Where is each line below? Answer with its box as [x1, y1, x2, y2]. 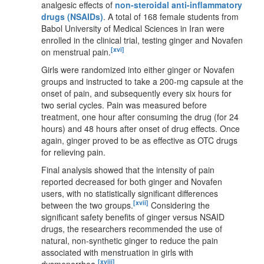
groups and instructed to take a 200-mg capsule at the [41, 75, 243, 87]
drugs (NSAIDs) [41, 10, 103, 22]
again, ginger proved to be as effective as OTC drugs [41, 134, 237, 146]
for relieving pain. [41, 146, 105, 158]
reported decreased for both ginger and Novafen [41, 175, 222, 187]
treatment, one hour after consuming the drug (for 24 [41, 110, 239, 123]
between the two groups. [41, 199, 133, 211]
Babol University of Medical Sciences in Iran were [41, 22, 225, 34]
